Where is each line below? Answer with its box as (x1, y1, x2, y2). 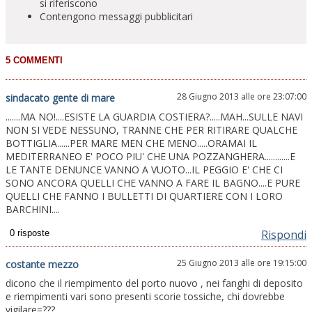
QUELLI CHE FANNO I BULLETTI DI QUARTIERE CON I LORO (6, 189, 283, 203)
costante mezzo (6, 257, 79, 271)
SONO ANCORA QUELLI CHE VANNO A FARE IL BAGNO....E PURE (6, 175, 300, 189)
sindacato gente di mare (6, 91, 115, 104)
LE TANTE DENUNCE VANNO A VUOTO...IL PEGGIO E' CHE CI (6, 162, 283, 176)
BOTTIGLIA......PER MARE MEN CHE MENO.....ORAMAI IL (6, 136, 257, 150)
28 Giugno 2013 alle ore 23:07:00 (177, 90, 306, 102)
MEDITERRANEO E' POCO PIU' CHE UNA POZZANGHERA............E (6, 149, 295, 163)
